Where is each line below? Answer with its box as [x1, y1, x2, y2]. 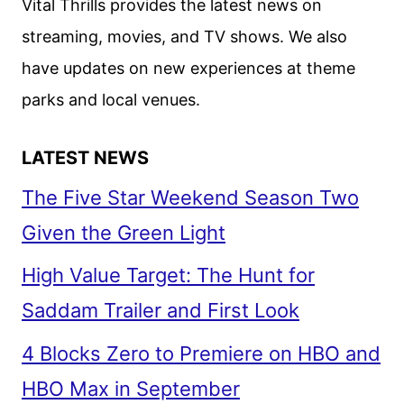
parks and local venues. [22, 89, 200, 109]
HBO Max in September [22, 377, 240, 401]
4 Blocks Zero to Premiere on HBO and [22, 342, 381, 366]
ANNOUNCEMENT [123, 8, 273, 28]
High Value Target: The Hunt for [22, 263, 315, 288]
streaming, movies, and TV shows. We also [22, 26, 347, 46]
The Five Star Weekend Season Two [22, 185, 359, 209]
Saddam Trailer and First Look [22, 298, 299, 323]
